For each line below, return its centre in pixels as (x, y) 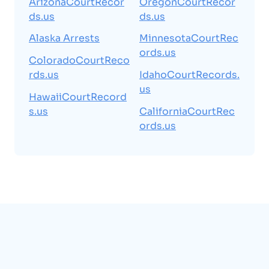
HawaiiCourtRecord (78, 97)
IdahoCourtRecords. (189, 75)
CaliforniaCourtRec (187, 112)
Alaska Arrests (64, 38)
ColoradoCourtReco (79, 61)
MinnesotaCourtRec (189, 38)
